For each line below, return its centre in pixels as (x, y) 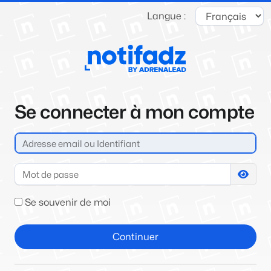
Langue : (166, 16)
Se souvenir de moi (67, 202)
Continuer (135, 237)
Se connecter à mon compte (134, 112)
